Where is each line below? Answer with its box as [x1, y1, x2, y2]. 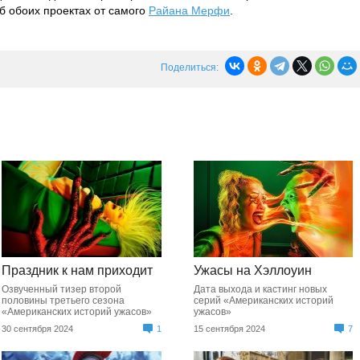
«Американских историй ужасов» [2, 306, 153, 317]
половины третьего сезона [2, 295, 125, 306]
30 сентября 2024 [2, 324, 74, 333]
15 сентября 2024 [193, 324, 265, 333]
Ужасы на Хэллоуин [193, 264, 312, 277]
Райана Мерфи [149, 4, 230, 17]
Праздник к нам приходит [2, 264, 153, 277]
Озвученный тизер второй [2, 284, 122, 295]
